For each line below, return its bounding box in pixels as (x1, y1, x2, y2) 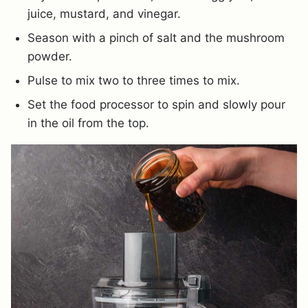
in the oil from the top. (27, 115, 149, 130)
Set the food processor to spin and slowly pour (27, 97, 285, 111)
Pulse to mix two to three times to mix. (27, 73, 240, 87)
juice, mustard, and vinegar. (27, 6, 181, 21)
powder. (27, 49, 72, 63)
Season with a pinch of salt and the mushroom (27, 30, 285, 45)
